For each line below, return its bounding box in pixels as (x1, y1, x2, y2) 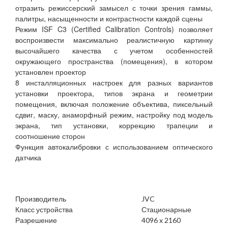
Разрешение (15, 216, 57, 225)
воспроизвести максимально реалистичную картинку (15, 35, 213, 45)
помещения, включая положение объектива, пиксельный (15, 99, 213, 109)
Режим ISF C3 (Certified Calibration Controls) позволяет (15, 24, 213, 35)
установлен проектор (15, 67, 86, 77)
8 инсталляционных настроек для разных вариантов (15, 77, 213, 88)
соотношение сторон (15, 131, 85, 141)
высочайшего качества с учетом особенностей (15, 45, 213, 56)
